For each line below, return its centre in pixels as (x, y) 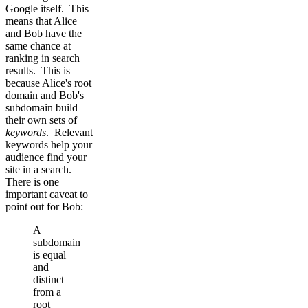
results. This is (38, 71)
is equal (49, 255)
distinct (48, 280)
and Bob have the (44, 34)
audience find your (46, 157)
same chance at (38, 46)
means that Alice (41, 21)
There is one (32, 182)
